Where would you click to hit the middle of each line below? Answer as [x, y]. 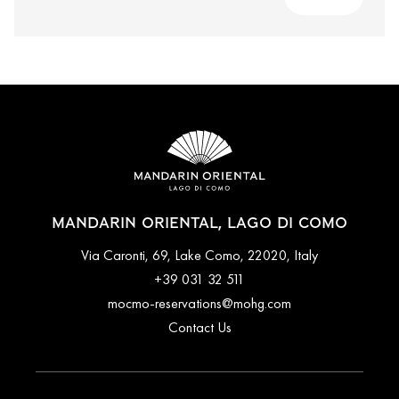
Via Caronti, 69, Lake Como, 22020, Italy [199, 255]
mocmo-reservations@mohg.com [199, 303]
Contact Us [199, 327]
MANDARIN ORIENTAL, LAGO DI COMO [199, 223]
